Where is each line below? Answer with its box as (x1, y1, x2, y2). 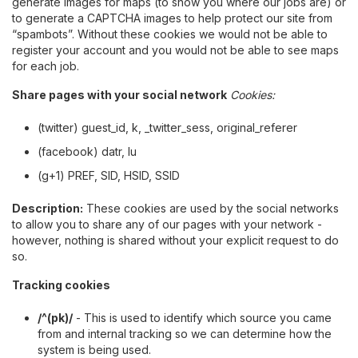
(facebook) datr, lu (38, 145, 137, 159)
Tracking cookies (12, 278, 110, 292)
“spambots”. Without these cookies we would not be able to (12, 27, 328, 42)
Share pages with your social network (12, 88, 227, 102)
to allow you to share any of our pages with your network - (12, 217, 322, 232)
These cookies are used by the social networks (83, 201, 339, 216)
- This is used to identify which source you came (73, 311, 332, 325)
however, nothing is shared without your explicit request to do (12, 233, 339, 248)
